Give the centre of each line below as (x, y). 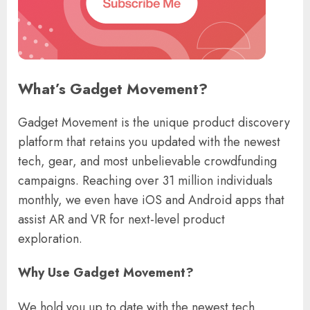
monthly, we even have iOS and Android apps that (151, 200)
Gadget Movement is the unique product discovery (154, 123)
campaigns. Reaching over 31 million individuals (145, 181)
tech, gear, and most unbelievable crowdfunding (147, 162)
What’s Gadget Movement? (113, 89)
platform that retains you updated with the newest (149, 142)
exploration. (50, 239)
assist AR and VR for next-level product (121, 220)
